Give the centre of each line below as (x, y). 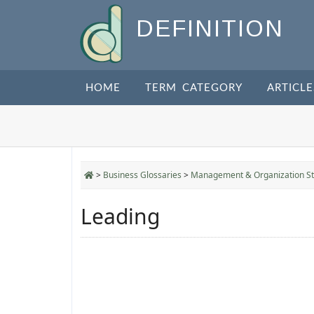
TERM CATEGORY (194, 88)
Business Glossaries (142, 175)
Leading (120, 216)
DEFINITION (210, 29)
